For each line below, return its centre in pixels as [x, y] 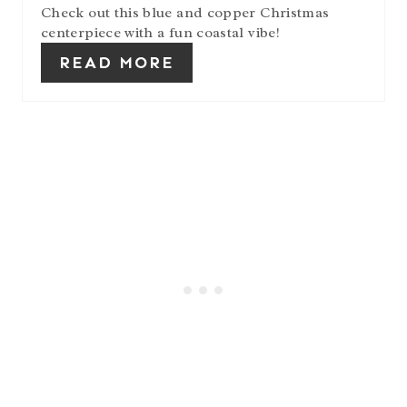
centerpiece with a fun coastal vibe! [160, 32]
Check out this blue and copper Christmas [185, 12]
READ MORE [117, 62]
